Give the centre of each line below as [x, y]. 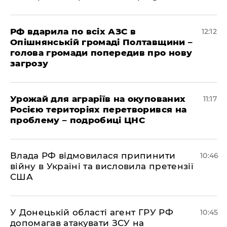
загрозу [29, 63]
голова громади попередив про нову [101, 53]
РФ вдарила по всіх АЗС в [73, 31]
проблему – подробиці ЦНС [78, 120]
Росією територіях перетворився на [99, 109]
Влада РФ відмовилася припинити [93, 156]
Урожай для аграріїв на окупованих [98, 99]
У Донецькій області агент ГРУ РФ [92, 212]
